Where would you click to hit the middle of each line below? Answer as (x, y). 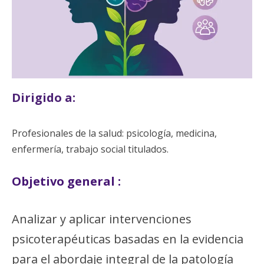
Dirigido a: (44, 98)
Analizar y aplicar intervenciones (102, 219)
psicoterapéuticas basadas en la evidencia (128, 239)
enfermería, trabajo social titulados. (90, 149)
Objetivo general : (66, 181)
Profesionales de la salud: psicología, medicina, (114, 133)
